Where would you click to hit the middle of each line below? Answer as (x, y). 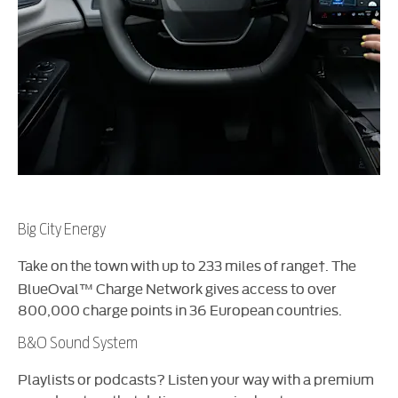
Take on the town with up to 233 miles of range (168, 264)
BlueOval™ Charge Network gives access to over (177, 287)
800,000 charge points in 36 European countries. (180, 309)
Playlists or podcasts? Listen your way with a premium (196, 378)
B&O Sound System (78, 342)
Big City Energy (62, 228)
